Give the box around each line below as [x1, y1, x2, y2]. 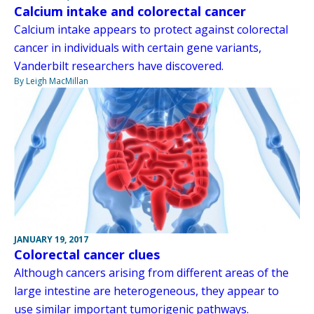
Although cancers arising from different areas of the [14, 264, 289, 280]
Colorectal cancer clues [14, 245, 160, 263]
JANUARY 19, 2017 [14, 233, 88, 245]
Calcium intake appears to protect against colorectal [14, 21, 288, 37]
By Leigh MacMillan [14, 74, 88, 87]
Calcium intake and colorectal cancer [14, 2, 246, 20]
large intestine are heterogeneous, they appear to [14, 282, 279, 299]
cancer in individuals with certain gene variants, [14, 39, 261, 55]
